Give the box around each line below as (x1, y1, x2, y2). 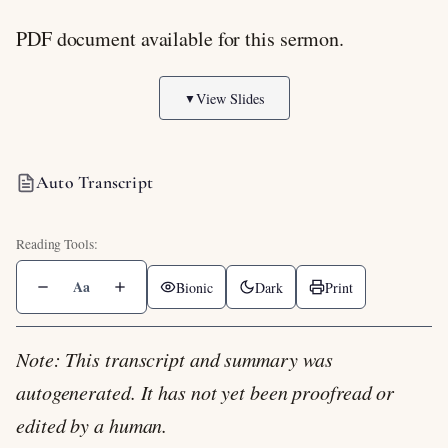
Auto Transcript (36, 172, 153, 193)
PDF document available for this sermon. (16, 25, 345, 52)
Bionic (175, 277, 213, 297)
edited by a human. (16, 412, 168, 438)
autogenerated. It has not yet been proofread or (16, 379, 395, 405)
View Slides (195, 88, 265, 108)
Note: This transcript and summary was (16, 346, 334, 372)
